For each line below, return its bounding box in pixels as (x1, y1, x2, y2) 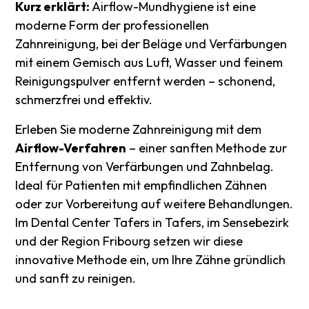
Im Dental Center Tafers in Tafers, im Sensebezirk (15, 215, 290, 230)
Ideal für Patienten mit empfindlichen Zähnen (15, 177, 268, 193)
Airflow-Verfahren (15, 140, 127, 156)
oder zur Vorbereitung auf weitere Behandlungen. (15, 196, 294, 212)
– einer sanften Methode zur (126, 140, 288, 156)
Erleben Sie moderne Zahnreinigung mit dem (15, 121, 262, 137)
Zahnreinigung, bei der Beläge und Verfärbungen (15, 36, 288, 52)
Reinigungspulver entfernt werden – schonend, (15, 73, 276, 89)
